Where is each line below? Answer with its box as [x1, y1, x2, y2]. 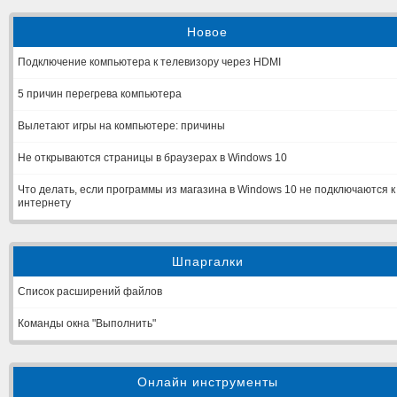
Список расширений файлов [18, 285, 162, 298]
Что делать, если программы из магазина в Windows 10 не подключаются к [18, 183, 395, 196]
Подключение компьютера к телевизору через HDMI [18, 56, 281, 68]
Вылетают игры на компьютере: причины [18, 120, 225, 132]
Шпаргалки [171, 254, 244, 269]
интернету [18, 197, 71, 209]
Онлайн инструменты [136, 375, 278, 389]
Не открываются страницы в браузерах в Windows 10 [18, 152, 287, 164]
